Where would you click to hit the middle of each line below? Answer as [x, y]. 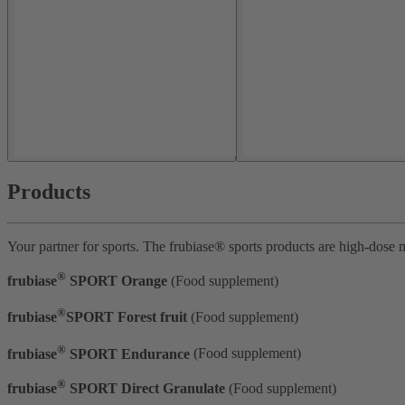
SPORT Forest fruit [127, 317]
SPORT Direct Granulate [147, 388]
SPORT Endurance [128, 353]
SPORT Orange [118, 281]
